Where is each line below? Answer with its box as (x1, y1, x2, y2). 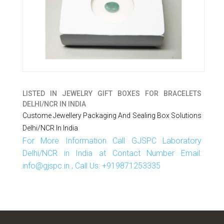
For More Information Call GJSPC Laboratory (22, 135, 202, 145)
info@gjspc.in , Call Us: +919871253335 (22, 160, 160, 170)
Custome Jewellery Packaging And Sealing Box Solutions (22, 111, 202, 119)
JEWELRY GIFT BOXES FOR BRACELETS (61, 89, 202, 97)
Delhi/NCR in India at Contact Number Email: (22, 148, 202, 158)
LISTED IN (22, 89, 62, 97)
